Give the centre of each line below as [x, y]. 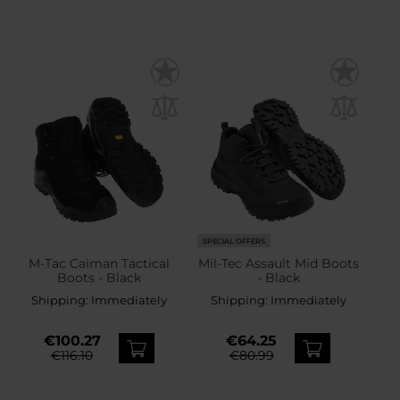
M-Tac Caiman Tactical [99, 264]
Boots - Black [99, 278]
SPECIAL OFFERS [234, 241]
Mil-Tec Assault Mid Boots [278, 264]
